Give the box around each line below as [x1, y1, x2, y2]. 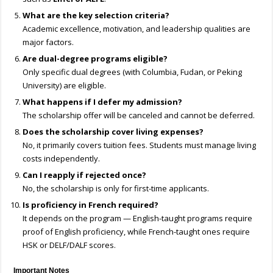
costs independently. [23, 153, 101, 165]
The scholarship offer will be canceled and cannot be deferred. [23, 110, 255, 121]
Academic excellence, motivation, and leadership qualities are [23, 23, 251, 35]
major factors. [23, 37, 74, 48]
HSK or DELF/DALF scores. [23, 239, 116, 251]
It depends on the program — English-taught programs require [23, 213, 253, 224]
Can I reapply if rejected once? [23, 169, 147, 181]
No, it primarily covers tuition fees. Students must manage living [23, 140, 257, 151]
